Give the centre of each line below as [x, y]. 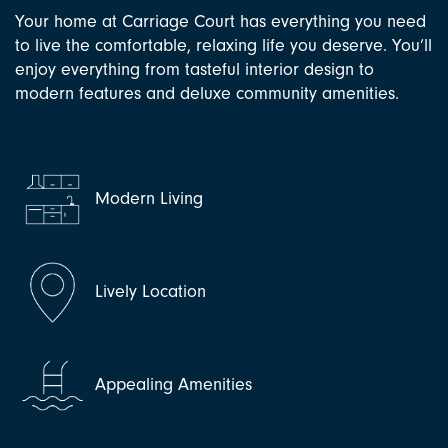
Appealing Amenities [171, 384]
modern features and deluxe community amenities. [207, 93]
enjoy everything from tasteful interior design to [194, 69]
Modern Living [146, 198]
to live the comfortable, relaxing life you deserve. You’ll [223, 45]
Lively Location [148, 291]
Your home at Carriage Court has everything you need [220, 21]
